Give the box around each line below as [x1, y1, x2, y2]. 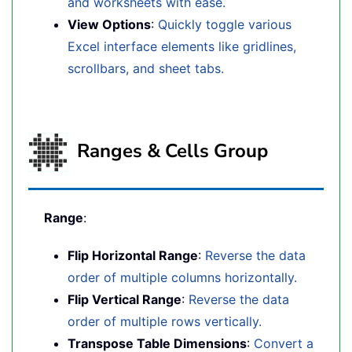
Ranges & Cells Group [68, 137, 268, 163]
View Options [68, 16, 151, 32]
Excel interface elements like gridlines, [68, 38, 296, 54]
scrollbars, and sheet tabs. [68, 60, 224, 76]
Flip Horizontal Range [68, 247, 198, 263]
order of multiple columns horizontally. [68, 269, 297, 285]
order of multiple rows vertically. [68, 313, 262, 329]
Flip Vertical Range [68, 291, 181, 307]
